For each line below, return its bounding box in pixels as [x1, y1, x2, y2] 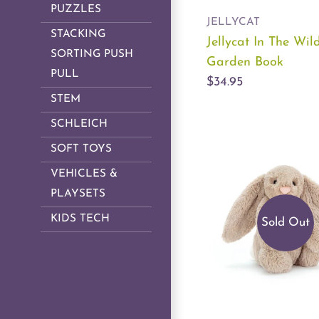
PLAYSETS [51, 189, 105, 200]
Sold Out [261, 216, 310, 229]
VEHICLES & [51, 169, 117, 180]
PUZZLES [51, 4, 101, 16]
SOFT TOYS [51, 144, 112, 155]
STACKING [51, 29, 105, 41]
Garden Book [206, 56, 283, 70]
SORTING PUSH [51, 49, 133, 61]
